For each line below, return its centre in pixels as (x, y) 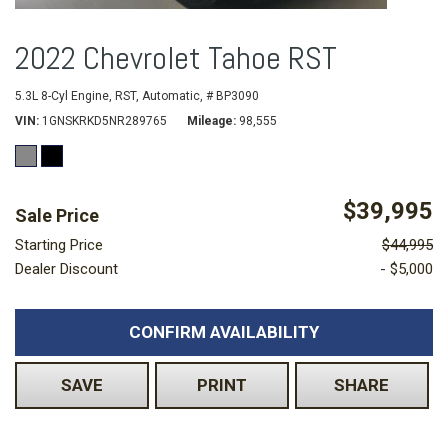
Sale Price (57, 216)
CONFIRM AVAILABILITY (224, 332)
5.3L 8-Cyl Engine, (63, 96)
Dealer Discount (66, 269)
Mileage (210, 121)
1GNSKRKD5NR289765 (104, 121)
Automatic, (172, 96)
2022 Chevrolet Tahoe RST (176, 58)
